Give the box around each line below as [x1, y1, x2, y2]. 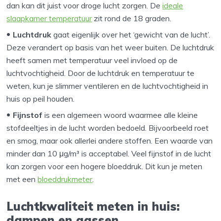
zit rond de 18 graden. [92, 13, 172, 23]
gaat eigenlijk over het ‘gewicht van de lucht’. [51, 29, 211, 39]
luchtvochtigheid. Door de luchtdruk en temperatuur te [6, 68, 195, 78]
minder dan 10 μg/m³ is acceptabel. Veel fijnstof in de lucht [6, 148, 212, 158]
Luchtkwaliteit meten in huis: [6, 199, 180, 214]
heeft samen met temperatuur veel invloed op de [6, 55, 178, 65]
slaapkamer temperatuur [6, 13, 92, 23]
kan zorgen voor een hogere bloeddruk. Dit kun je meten [6, 161, 203, 171]
